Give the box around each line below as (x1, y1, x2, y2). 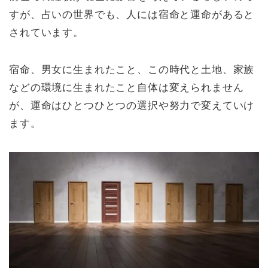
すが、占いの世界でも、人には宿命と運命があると (9, 9, 255, 21)
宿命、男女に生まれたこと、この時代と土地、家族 (9, 64, 255, 76)
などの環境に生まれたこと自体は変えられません (9, 82, 244, 94)
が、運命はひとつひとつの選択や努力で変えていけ (9, 100, 255, 112)
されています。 (9, 27, 84, 39)
